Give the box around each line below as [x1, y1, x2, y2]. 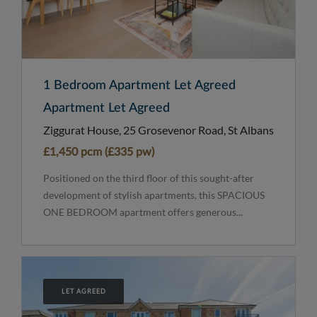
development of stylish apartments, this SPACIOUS [43, 189, 265, 202]
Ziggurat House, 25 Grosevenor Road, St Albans [43, 123, 274, 137]
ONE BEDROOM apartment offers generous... [43, 206, 243, 219]
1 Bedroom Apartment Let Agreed [43, 79, 236, 93]
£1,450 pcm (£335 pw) [43, 146, 154, 158]
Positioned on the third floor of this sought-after [43, 172, 254, 185]
